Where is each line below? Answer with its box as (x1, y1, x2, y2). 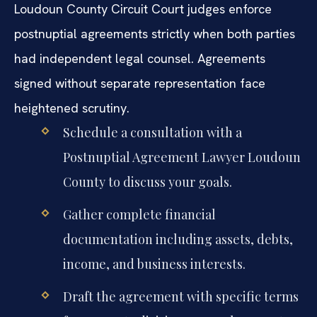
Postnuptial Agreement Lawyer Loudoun (62, 148, 301, 166)
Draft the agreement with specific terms (62, 288, 299, 306)
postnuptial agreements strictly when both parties (14, 25, 295, 42)
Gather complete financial (62, 206, 216, 223)
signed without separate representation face (14, 74, 265, 91)
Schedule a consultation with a (62, 123, 242, 141)
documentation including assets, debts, (62, 231, 293, 248)
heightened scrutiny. (14, 99, 129, 116)
